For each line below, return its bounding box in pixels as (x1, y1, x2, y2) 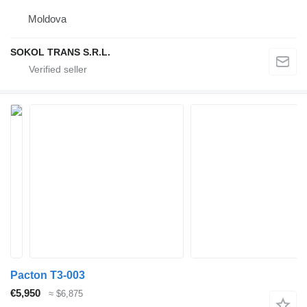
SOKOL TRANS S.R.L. (10, 47, 110, 58)
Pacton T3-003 (10, 269, 85, 282)
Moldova (28, 13, 66, 25)
